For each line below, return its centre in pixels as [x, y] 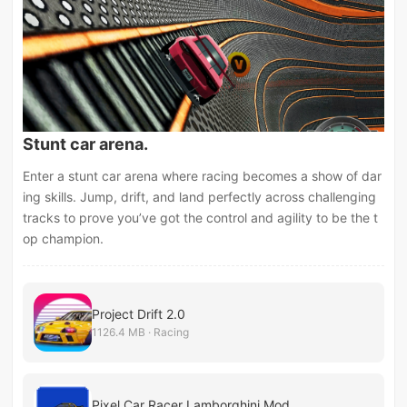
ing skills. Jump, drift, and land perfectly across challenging [200, 197]
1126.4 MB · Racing [141, 333]
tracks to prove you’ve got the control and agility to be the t [201, 218]
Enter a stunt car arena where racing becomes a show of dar [203, 176]
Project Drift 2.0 [139, 314]
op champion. [64, 239]
